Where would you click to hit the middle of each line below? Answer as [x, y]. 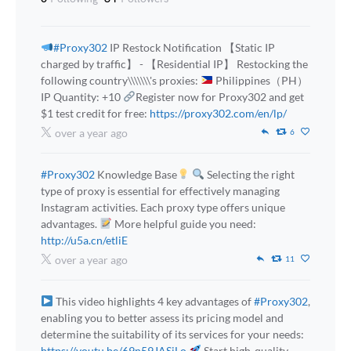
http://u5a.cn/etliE [84, 241]
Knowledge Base [136, 175]
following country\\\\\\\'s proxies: [121, 81]
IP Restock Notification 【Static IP [191, 48]
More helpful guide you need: [184, 224]
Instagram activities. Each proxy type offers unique [163, 208]
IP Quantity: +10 [82, 97]
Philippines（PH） [260, 81]
